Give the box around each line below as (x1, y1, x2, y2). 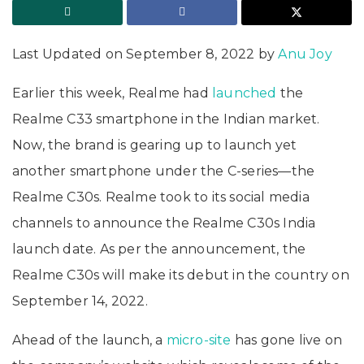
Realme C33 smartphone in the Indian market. (12, 110, 320, 127)
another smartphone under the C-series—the (12, 162, 315, 179)
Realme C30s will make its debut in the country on (12, 266, 349, 283)
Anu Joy (278, 45, 332, 62)
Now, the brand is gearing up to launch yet (12, 136, 297, 153)
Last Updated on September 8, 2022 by (12, 45, 279, 62)
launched (212, 84, 277, 101)
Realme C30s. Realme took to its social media (12, 188, 310, 205)
